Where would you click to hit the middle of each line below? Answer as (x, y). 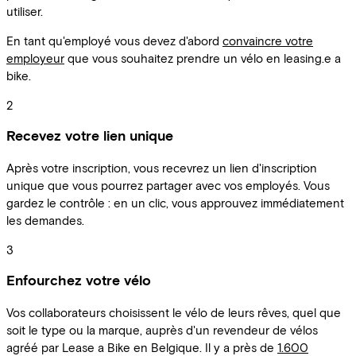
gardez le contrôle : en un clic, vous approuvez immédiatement (175, 202)
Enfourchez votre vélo (79, 281)
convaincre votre (268, 40)
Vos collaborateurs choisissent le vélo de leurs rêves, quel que (174, 312)
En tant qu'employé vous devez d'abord (114, 40)
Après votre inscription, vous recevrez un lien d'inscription (162, 167)
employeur (35, 58)
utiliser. (25, 11)
